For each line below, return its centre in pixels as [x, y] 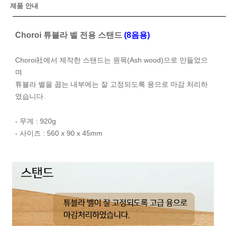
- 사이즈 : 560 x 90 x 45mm [59, 133]
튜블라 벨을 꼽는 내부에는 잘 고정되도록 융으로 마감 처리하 [111, 84]
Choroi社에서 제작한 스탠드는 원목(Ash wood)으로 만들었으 [111, 60]
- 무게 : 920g [36, 121]
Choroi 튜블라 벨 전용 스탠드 [70, 35]
